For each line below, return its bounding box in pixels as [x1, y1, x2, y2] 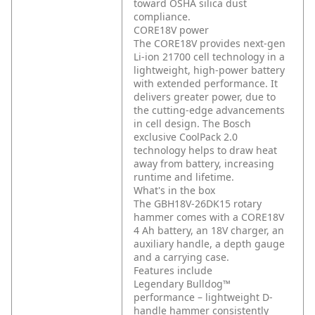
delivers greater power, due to [134, 90, 276, 104]
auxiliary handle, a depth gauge [134, 237, 285, 251]
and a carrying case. [134, 250, 229, 264]
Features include [134, 264, 212, 278]
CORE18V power [134, 23, 209, 37]
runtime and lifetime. [134, 170, 234, 184]
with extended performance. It [134, 77, 278, 91]
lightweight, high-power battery [134, 63, 285, 77]
